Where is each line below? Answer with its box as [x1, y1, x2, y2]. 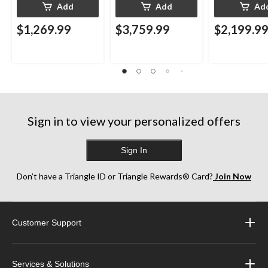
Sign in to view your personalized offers [28, 113, 240, 128]
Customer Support [12, 217, 82, 227]
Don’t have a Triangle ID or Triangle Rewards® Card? [17, 170, 213, 181]
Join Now [213, 170, 251, 181]
